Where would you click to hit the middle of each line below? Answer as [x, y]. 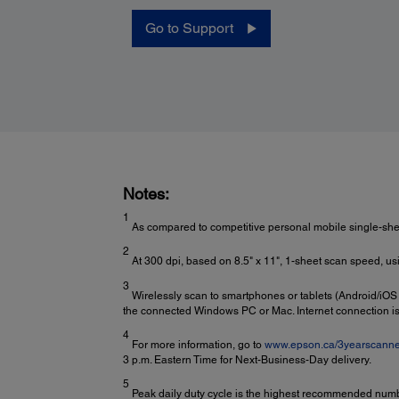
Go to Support [189, 28]
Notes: [146, 194]
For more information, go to [196, 345]
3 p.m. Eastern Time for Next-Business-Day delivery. [247, 360]
